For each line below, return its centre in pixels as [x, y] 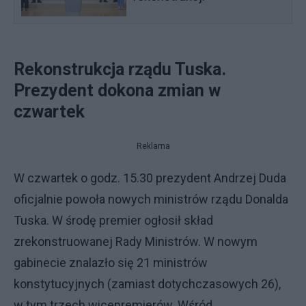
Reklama [153, 146]
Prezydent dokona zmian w [117, 91]
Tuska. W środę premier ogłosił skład [113, 220]
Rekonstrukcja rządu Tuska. [120, 69]
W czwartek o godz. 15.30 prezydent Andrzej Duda [150, 178]
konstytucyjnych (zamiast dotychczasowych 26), [147, 284]
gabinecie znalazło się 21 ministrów [111, 263]
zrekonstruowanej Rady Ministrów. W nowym [136, 241]
